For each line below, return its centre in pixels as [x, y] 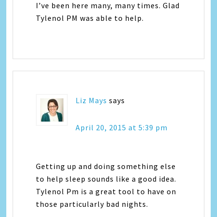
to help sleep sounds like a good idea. [106, 178]
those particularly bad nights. [92, 204]
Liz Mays [92, 100]
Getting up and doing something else [106, 166]
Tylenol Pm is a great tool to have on [106, 191]
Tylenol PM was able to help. [90, 18]
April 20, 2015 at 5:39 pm [122, 127]
